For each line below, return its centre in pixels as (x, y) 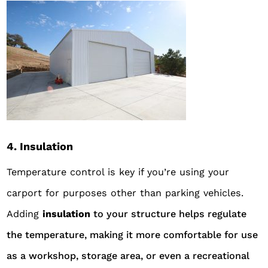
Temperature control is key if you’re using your (118, 172)
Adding (25, 214)
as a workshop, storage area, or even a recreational (128, 255)
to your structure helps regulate (169, 214)
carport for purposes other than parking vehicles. (125, 193)
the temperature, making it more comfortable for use (133, 234)
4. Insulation (40, 146)
